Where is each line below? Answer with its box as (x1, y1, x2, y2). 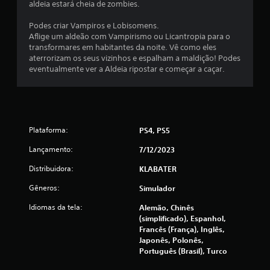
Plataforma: (29, 124, 68, 135)
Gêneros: (29, 182, 60, 193)
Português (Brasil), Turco (139, 245, 227, 256)
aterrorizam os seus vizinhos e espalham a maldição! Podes (29, 52, 240, 63)
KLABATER (139, 163, 177, 174)
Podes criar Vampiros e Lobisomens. (29, 20, 159, 31)
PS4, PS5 (139, 125, 170, 135)
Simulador (139, 183, 175, 193)
